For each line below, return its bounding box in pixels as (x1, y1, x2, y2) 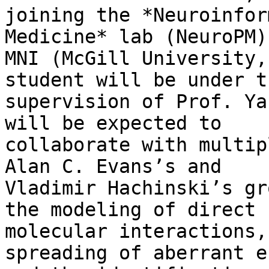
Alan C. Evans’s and (5, 156, 222, 178)
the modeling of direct (5, 199, 256, 221)
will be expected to (5, 112, 222, 134)
